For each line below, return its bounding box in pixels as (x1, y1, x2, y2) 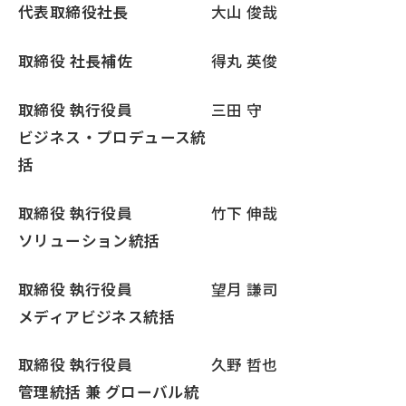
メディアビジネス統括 (18, 304, 175, 327)
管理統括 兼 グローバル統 (18, 381, 200, 403)
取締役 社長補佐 (18, 49, 133, 72)
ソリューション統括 (18, 228, 160, 251)
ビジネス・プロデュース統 (18, 125, 207, 148)
